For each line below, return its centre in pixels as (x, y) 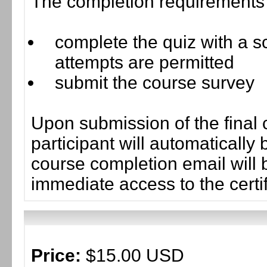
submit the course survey (155, 83)
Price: (56, 255)
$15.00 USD (133, 255)
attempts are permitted (145, 62)
